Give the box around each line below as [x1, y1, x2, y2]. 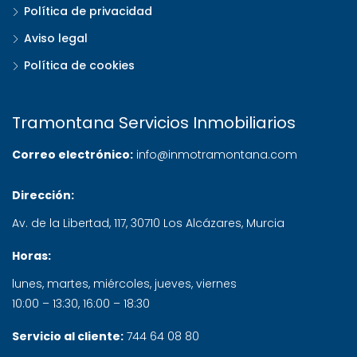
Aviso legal [24, 30, 88, 46]
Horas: [12, 248, 51, 264]
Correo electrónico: [12, 147, 133, 163]
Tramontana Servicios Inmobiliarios [12, 112, 296, 134]
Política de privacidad [24, 3, 152, 19]
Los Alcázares [163, 215, 241, 231]
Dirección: [12, 187, 74, 203]
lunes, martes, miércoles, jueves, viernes [12, 276, 237, 292]
